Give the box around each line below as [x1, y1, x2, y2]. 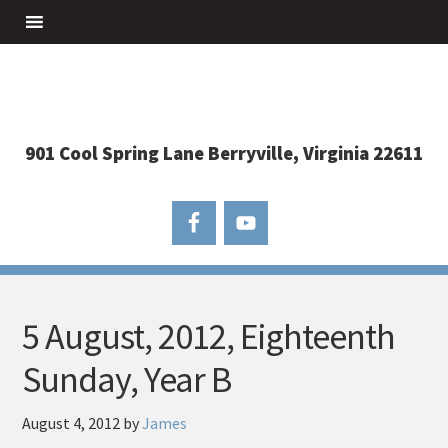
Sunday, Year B [22, 357, 232, 402]
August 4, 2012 [22, 413, 121, 433]
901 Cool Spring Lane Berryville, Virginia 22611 [25, 141, 423, 165]
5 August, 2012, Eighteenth [22, 314, 396, 359]
